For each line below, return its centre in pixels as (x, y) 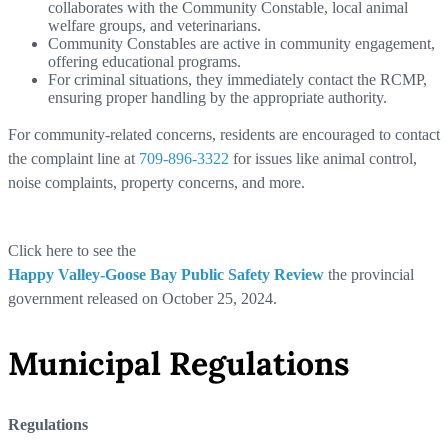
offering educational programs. (144, 61)
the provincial (371, 274)
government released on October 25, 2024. (142, 298)
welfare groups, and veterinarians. (154, 25)
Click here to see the (72, 250)
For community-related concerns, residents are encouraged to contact (224, 134)
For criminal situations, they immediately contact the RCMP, (237, 79)
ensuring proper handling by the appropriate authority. (217, 97)
